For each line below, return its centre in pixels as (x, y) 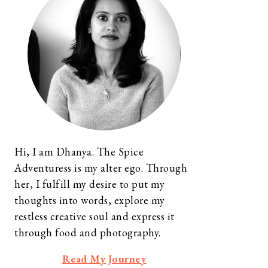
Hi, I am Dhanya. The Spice (79, 152)
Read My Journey (104, 259)
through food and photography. (88, 232)
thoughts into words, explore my (90, 200)
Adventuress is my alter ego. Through (101, 168)
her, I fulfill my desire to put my (89, 184)
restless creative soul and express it (95, 216)
